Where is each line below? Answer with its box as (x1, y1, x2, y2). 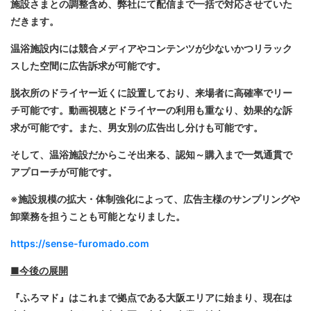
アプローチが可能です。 (10, 166, 117, 178)
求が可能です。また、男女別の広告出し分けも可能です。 (10, 121, 263, 134)
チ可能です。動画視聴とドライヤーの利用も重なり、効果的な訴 (10, 104, 292, 117)
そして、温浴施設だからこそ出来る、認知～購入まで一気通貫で (10, 149, 292, 161)
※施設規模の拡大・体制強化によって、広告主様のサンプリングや (10, 193, 300, 205)
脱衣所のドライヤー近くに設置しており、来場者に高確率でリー (10, 87, 292, 99)
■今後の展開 (10, 264, 68, 277)
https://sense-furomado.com (10, 237, 149, 250)
